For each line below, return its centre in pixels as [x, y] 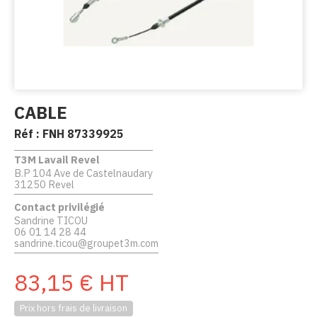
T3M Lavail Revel [57, 159]
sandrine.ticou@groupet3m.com [86, 243]
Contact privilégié [59, 207]
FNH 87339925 [83, 133]
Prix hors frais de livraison [74, 308]
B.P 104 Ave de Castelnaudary [83, 173]
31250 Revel [44, 184]
